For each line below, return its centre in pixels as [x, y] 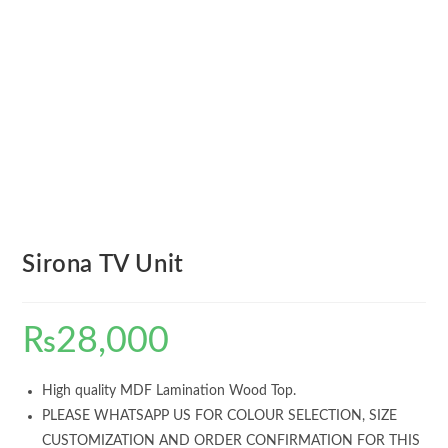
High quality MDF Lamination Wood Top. [169, 391]
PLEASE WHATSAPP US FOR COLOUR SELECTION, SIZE [220, 416]
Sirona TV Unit [103, 265]
